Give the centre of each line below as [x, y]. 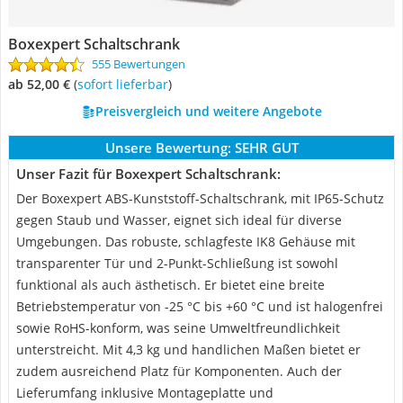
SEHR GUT [266, 148]
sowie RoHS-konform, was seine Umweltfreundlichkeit [178, 328]
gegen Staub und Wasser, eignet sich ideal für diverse [179, 220]
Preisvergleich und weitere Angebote [208, 111]
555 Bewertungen [139, 64]
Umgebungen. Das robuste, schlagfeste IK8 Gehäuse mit [186, 242]
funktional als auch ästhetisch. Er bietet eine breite [170, 285]
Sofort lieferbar [126, 84]
